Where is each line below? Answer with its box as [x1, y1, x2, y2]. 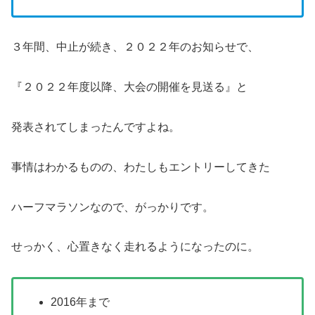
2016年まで [51, 296, 110, 309]
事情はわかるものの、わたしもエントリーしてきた [11, 160, 270, 173]
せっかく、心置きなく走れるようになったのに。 [11, 240, 259, 253]
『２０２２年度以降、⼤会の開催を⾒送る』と [11, 81, 247, 94]
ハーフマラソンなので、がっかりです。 [11, 200, 214, 213]
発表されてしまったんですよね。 [11, 121, 180, 134]
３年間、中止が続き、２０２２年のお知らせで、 [11, 41, 259, 53]
